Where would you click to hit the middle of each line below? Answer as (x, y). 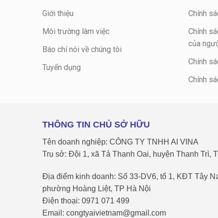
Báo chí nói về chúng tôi (82, 49)
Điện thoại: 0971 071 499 (86, 200)
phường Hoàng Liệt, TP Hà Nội (97, 188)
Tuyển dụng (62, 67)
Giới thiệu (58, 13)
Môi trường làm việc (76, 31)
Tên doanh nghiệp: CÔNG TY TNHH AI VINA (120, 142)
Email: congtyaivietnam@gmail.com (104, 213)
